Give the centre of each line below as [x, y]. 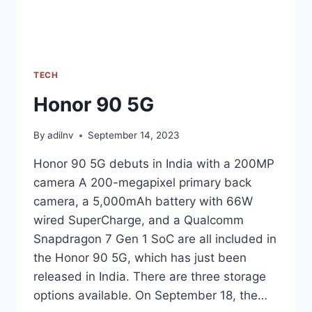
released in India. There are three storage [150, 277]
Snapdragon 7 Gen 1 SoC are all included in [155, 239]
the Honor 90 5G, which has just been [140, 258]
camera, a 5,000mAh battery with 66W [143, 202]
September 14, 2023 [134, 135]
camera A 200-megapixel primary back [142, 183]
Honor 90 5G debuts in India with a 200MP [154, 164]
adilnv [61, 135]
